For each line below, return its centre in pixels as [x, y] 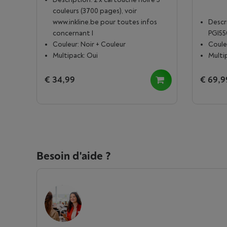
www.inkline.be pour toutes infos [105, 22]
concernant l [73, 33]
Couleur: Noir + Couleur [89, 44]
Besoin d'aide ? [74, 156]
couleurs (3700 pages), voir [95, 11]
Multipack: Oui [75, 55]
